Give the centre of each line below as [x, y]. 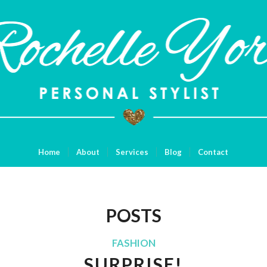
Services [132, 152]
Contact [213, 152]
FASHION [133, 243]
